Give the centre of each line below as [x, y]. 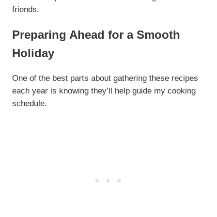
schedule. [31, 103]
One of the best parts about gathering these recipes [105, 78]
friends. [25, 10]
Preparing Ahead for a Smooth [96, 35]
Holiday [33, 53]
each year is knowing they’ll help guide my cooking [104, 91]
